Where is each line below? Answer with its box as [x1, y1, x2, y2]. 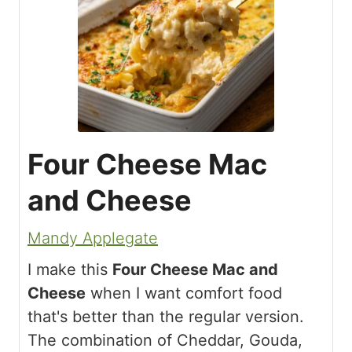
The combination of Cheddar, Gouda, [27, 331, 302, 350]
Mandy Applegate [27, 229, 158, 248]
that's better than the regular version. [27, 307, 304, 327]
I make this [27, 260, 112, 280]
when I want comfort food [86, 284, 282, 303]
